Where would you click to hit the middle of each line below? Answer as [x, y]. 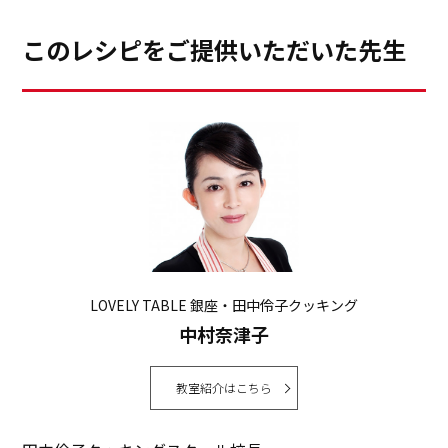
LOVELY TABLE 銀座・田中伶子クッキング [224, 305]
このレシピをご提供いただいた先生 [214, 50]
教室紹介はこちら [224, 388]
